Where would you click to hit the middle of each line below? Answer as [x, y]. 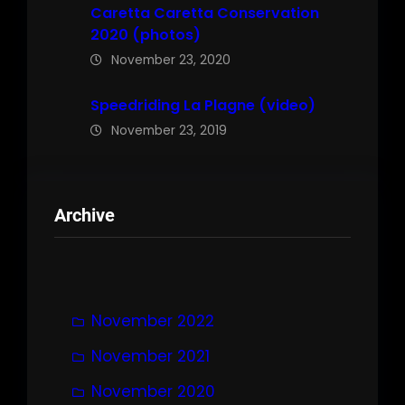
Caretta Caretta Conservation [205, 13]
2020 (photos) [146, 35]
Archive [85, 215]
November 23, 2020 [171, 60]
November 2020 [153, 391]
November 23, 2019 [169, 130]
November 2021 [151, 356]
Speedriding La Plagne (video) [203, 105]
